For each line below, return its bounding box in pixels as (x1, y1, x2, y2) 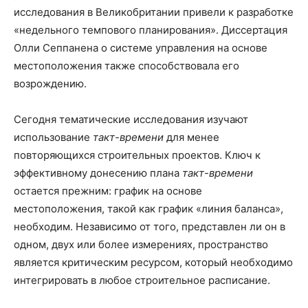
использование (14, 130, 93, 144)
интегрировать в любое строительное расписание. (14, 273, 270, 287)
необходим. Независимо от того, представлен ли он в (14, 219, 285, 233)
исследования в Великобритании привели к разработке (14, 5, 294, 19)
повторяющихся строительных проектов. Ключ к (14, 148, 261, 162)
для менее (164, 130, 219, 144)
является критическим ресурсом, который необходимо (14, 255, 293, 269)
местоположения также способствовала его (14, 58, 239, 72)
